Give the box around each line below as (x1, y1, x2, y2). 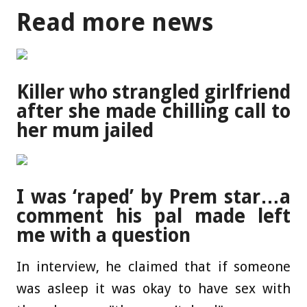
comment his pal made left (16, 205, 291, 228)
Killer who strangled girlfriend (16, 80, 291, 103)
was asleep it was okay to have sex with (16, 280, 291, 297)
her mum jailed (16, 119, 153, 142)
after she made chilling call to (16, 99, 291, 123)
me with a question (16, 224, 191, 247)
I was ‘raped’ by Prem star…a (16, 186, 291, 209)
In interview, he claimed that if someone (16, 258, 291, 275)
